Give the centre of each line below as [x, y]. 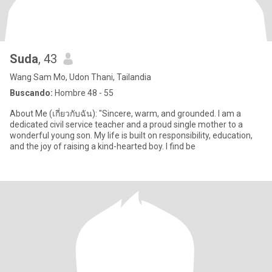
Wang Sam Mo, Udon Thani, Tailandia [80, 77]
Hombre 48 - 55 [83, 93]
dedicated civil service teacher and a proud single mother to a [126, 124]
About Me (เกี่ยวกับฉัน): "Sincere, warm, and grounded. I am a [125, 114]
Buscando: [31, 93]
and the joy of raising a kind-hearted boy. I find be [181, 146]
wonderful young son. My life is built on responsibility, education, [131, 135]
